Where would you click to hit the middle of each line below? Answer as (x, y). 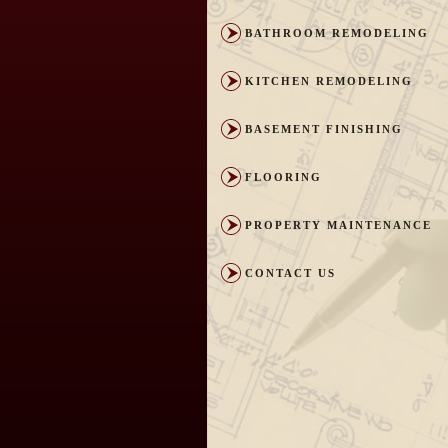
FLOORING (283, 177)
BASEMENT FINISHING (324, 129)
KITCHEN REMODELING (329, 81)
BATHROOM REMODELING (337, 33)
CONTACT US (290, 273)
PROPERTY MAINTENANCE (338, 225)
